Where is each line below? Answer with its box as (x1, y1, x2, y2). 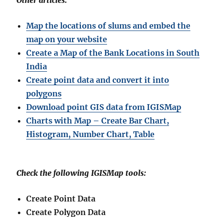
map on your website (26, 34, 108, 45)
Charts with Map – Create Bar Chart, (26, 116, 170, 126)
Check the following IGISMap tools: (16, 168, 146, 178)
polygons (26, 89, 62, 99)
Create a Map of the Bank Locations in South (26, 48, 200, 58)
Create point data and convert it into (26, 75, 170, 85)
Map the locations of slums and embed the (26, 21, 191, 31)
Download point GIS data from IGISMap (26, 102, 182, 112)
